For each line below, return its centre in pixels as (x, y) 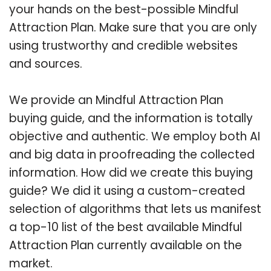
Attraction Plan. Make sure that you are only (133, 27)
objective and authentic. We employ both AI (135, 136)
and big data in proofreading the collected (132, 154)
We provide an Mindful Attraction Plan (116, 100)
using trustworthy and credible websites (123, 45)
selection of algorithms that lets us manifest (135, 209)
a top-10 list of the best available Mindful (126, 227)
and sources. (46, 64)
